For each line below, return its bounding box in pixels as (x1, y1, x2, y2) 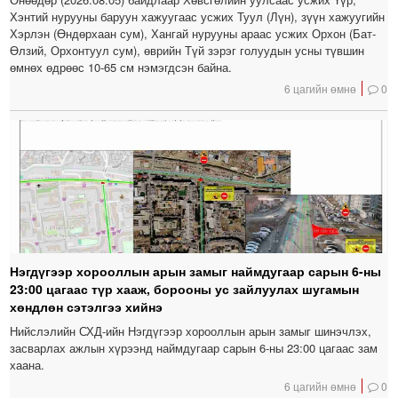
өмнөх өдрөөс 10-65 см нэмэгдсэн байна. (10, 59, 233, 76)
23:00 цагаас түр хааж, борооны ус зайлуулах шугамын (10, 280, 360, 298)
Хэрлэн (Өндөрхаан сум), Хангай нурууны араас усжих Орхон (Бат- (10, 25, 377, 43)
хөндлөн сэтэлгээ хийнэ (10, 298, 163, 316)
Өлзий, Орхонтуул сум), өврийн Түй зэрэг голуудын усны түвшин (10, 42, 365, 60)
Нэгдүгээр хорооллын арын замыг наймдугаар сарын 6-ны (10, 262, 382, 281)
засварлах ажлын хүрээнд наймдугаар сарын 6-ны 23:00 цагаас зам (10, 339, 378, 357)
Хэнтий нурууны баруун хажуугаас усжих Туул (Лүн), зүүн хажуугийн (10, 8, 386, 26)
